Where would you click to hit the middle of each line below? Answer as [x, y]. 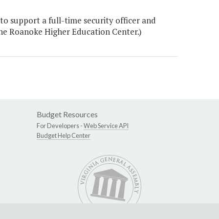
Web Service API [106, 126]
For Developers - [60, 126]
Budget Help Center [64, 136]
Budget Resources [67, 114]
